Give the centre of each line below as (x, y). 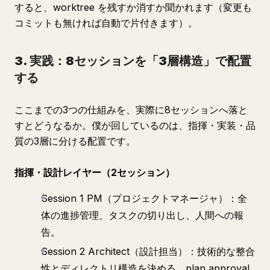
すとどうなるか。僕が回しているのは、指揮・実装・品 (135, 125)
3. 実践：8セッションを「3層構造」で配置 (133, 61)
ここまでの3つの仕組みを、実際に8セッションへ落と (131, 110)
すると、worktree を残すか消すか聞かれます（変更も (133, 7)
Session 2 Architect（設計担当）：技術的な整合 (148, 251)
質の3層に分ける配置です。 (75, 141)
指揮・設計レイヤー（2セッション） (95, 172)
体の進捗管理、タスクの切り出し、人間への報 (142, 215)
